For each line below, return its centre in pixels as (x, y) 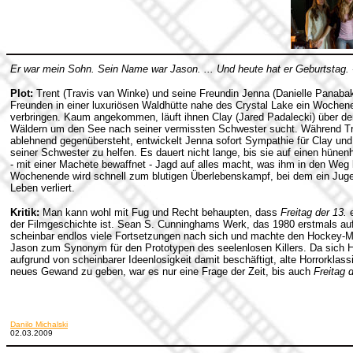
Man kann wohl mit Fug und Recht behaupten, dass (162, 212)
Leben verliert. (43, 188)
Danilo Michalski (39, 324)
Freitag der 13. (314, 212)
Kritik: (25, 212)
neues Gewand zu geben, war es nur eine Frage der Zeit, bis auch (162, 271)
